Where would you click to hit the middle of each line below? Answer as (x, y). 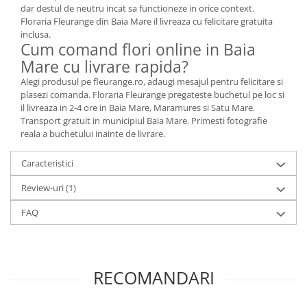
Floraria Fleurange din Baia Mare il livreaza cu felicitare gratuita (147, 21)
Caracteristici (47, 163)
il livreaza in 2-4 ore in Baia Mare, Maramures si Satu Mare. (138, 108)
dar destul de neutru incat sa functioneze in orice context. (137, 8)
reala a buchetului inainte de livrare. (93, 134)
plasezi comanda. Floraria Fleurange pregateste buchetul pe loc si (152, 95)
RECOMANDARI (153, 278)
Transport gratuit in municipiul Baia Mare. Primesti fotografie (144, 121)
